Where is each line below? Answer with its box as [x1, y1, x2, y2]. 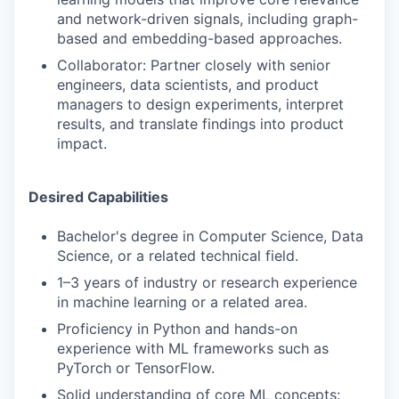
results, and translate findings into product [57, 115, 344, 133]
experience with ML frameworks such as [57, 339, 329, 357]
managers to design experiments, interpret [57, 95, 344, 113]
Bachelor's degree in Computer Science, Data [57, 227, 363, 245]
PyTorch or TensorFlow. [57, 359, 215, 377]
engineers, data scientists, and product [57, 76, 319, 94]
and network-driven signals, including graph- [57, 10, 358, 28]
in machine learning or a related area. [57, 293, 307, 311]
